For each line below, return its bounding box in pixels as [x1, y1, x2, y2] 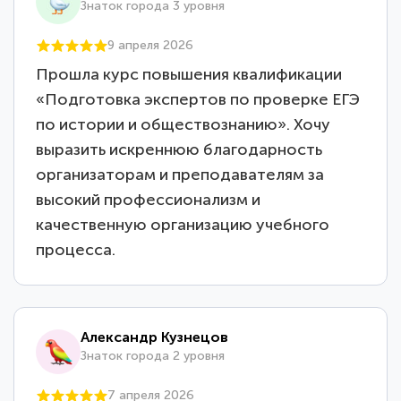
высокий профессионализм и [36, 190, 261, 210]
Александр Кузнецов [81, 328, 229, 346]
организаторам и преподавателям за [36, 165, 325, 185]
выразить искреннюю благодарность [36, 140, 323, 160]
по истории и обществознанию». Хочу [36, 115, 331, 135]
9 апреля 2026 [107, 38, 194, 54]
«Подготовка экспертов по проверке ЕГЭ [36, 90, 361, 110]
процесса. [36, 240, 116, 260]
